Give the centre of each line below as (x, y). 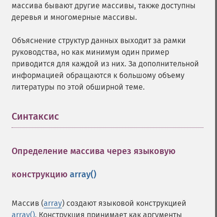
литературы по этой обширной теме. (78, 87)
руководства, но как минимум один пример (90, 52)
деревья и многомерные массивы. (74, 17)
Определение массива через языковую (93, 151)
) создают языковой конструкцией (124, 203)
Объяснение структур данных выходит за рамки (99, 40)
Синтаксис (35, 116)
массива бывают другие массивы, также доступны (104, 6)
